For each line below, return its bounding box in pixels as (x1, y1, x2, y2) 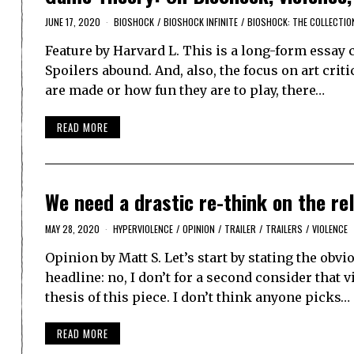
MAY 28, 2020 (45, 221, 100, 235)
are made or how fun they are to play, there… (45, 82, 325, 99)
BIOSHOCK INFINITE (164, 15, 238, 29)
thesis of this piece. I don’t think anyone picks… (45, 288, 350, 305)
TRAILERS (265, 221, 303, 235)
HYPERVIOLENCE (113, 221, 173, 235)
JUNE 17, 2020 (45, 15, 100, 29)
